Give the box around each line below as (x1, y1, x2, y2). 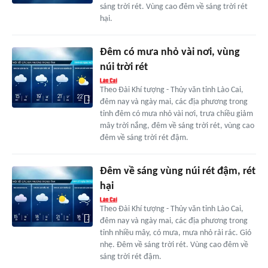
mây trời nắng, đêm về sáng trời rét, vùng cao (99, 121, 254, 131)
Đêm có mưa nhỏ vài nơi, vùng (99, 47, 240, 59)
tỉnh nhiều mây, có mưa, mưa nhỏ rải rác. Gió (99, 229, 251, 238)
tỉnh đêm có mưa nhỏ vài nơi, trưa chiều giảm (99, 109, 253, 119)
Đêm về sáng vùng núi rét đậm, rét (99, 166, 255, 178)
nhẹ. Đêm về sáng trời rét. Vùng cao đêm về (99, 240, 248, 250)
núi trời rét (99, 62, 148, 74)
